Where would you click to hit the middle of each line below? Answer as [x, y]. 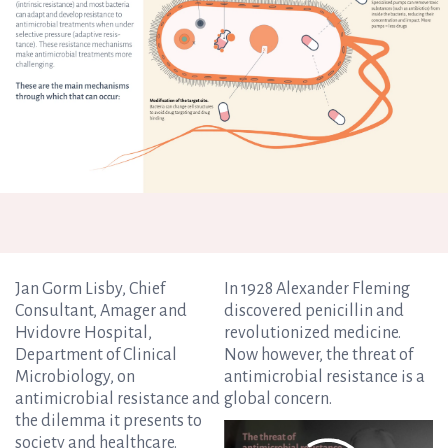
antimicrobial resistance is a [324, 376]
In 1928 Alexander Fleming [317, 288]
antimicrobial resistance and [117, 398]
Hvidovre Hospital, [83, 332]
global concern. [278, 398]
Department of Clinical [96, 354]
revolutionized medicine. [312, 332]
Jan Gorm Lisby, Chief [90, 288]
